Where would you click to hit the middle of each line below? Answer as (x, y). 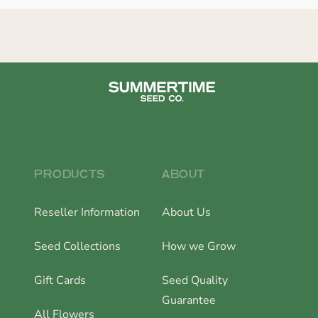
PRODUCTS (70, 174)
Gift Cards (60, 281)
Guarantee (189, 301)
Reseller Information (87, 213)
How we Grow (199, 247)
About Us (186, 213)
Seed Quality (195, 281)
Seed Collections (77, 247)
